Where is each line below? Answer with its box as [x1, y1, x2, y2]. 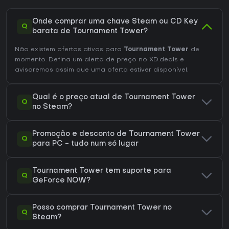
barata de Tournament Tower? [32, 28, 148, 35]
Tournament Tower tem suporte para [32, 168, 171, 175]
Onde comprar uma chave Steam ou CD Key [32, 18, 198, 26]
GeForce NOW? [32, 177, 90, 185]
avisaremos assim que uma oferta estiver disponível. [15, 67, 188, 74]
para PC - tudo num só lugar [32, 141, 139, 148]
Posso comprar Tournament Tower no [32, 204, 172, 212]
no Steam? [32, 104, 72, 111]
